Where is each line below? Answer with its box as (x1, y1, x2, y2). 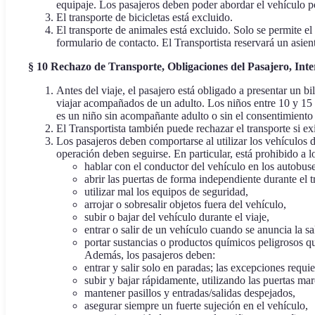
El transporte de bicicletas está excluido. (56, 11, 233, 24)
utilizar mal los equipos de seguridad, (84, 186, 248, 198)
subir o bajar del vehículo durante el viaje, (84, 211, 269, 224)
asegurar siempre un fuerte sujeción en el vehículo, (84, 300, 308, 312)
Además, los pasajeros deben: (84, 249, 215, 262)
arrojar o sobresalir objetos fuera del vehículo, (84, 198, 286, 211)
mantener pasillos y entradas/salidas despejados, (84, 287, 295, 300)
